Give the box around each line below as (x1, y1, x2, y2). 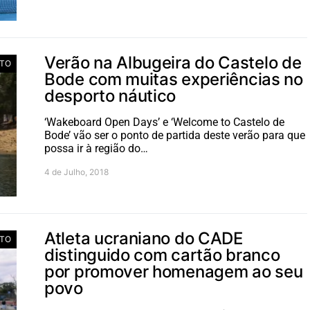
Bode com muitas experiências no (44, 69, 303, 89)
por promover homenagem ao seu (44, 261, 303, 282)
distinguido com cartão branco (44, 244, 280, 265)
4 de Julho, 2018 (44, 166, 109, 177)
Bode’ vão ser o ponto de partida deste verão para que (44, 128, 305, 142)
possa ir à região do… (44, 141, 148, 155)
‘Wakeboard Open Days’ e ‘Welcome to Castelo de (44, 115, 284, 129)
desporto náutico (44, 85, 176, 106)
